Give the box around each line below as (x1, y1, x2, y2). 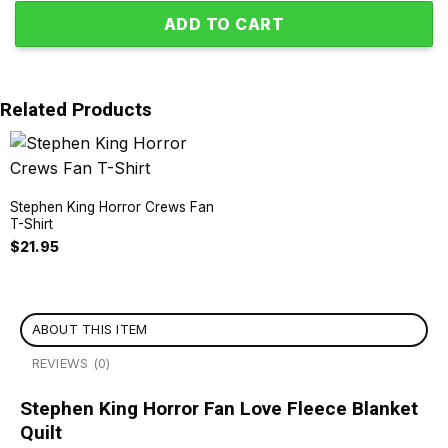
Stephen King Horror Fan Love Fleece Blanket (20, 394, 418, 423)
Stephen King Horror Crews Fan (9, 199, 214, 216)
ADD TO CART (163, 14, 285, 35)
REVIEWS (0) (31, 355, 111, 371)
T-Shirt (9, 216, 53, 233)
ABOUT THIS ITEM (31, 321, 148, 337)
